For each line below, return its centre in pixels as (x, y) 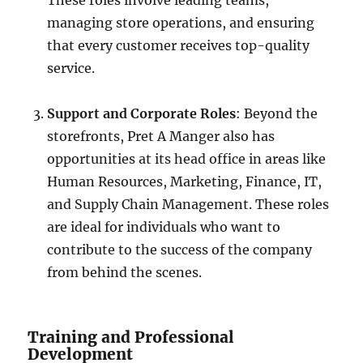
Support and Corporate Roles (142, 113)
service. (71, 68)
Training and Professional (131, 337)
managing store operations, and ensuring (181, 23)
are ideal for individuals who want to (164, 227)
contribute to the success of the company (180, 250)
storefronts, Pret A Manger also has (161, 136)
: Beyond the (277, 113)
